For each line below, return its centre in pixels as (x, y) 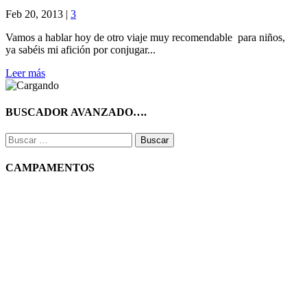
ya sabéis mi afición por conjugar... (81, 49)
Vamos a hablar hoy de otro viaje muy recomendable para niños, (145, 37)
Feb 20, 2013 (34, 14)
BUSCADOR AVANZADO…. (76, 112)
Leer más (25, 73)
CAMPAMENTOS (50, 168)
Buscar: (21, 138)
